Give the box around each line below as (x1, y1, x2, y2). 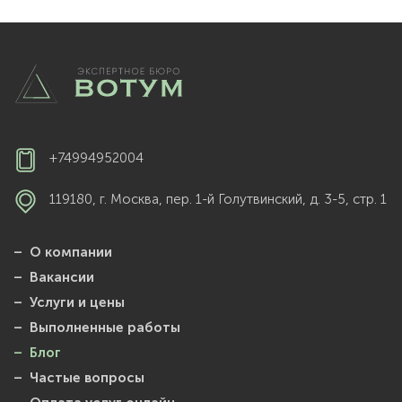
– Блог (13, 345, 61, 362)
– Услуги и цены (13, 294, 125, 311)
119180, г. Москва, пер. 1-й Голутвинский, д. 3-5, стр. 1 (49, 191, 387, 208)
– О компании (13, 244, 112, 261)
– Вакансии (13, 269, 94, 286)
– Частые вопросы (13, 370, 144, 387)
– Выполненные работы (13, 319, 180, 336)
